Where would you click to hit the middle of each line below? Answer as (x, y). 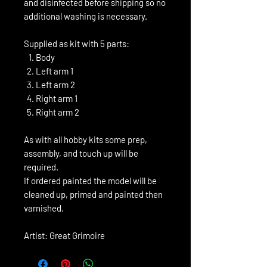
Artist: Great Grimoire (64, 235)
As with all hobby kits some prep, (86, 139)
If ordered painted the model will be (90, 180)
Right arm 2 (58, 112)
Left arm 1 (55, 71)
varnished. (44, 208)
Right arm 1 (57, 98)
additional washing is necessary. (86, 16)
